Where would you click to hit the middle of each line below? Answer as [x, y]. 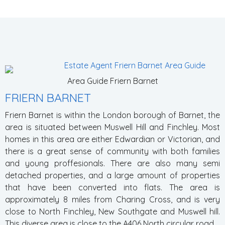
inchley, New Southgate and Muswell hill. [144, 211]
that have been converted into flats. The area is [113, 187]
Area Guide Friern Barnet [113, 81]
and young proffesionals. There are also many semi [113, 163]
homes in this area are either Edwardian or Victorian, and [113, 139]
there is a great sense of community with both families [113, 151]
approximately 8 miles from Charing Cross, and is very [113, 199]
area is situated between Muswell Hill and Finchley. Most [113, 127]
